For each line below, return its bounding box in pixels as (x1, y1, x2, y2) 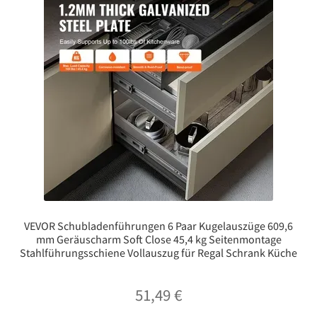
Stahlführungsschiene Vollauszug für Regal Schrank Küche (20, 245, 297, 260)
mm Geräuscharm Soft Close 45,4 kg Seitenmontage (35, 231, 282, 246)
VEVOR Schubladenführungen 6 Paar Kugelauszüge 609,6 (24, 218, 293, 233)
